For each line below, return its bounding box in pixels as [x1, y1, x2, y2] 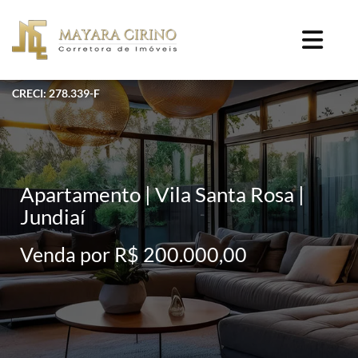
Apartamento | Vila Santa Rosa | [20, 181, 304, 207]
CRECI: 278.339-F [12, 86, 100, 100]
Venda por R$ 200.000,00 [20, 241, 247, 266]
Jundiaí [20, 203, 86, 229]
